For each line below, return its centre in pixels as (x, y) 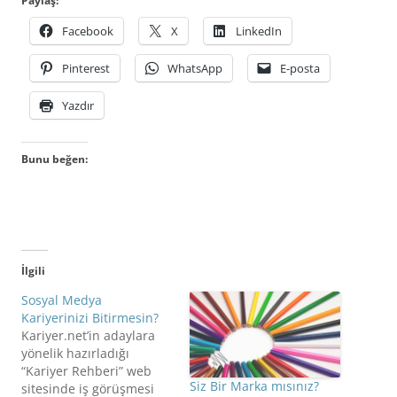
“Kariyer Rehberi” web (86, 371)
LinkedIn (259, 31)
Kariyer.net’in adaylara (88, 336)
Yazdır (78, 106)
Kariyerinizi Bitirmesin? (90, 318)
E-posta (300, 69)
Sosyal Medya (62, 300)
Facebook (88, 31)
